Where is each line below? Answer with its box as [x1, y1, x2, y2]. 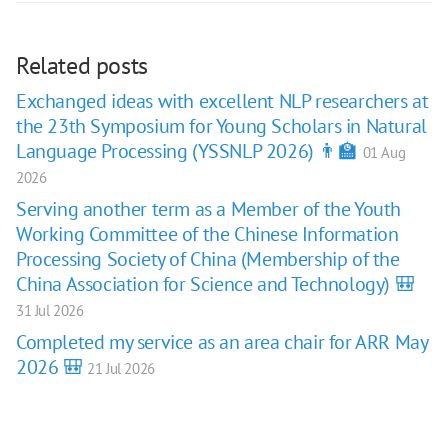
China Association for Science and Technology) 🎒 [16, 271, 415, 297]
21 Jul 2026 [87, 359, 155, 378]
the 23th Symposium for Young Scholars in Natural [16, 113, 427, 139]
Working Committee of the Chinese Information [16, 221, 399, 247]
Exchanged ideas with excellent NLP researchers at [16, 88, 429, 114]
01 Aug [362, 143, 406, 162]
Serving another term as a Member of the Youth [16, 196, 402, 222]
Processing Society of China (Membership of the [16, 246, 400, 272]
